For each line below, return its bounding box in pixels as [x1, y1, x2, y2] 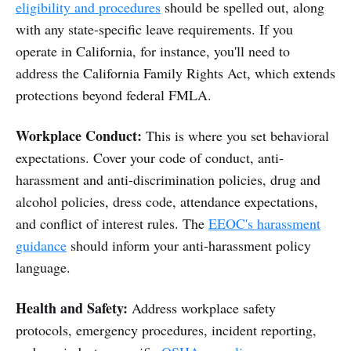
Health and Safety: [16, 297, 128, 318]
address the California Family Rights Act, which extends [16, 63, 335, 82]
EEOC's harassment [208, 213, 320, 233]
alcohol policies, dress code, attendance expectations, [16, 191, 318, 211]
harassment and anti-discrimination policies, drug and [16, 169, 320, 189]
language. [16, 257, 71, 277]
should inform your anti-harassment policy [67, 235, 311, 255]
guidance [16, 235, 67, 255]
